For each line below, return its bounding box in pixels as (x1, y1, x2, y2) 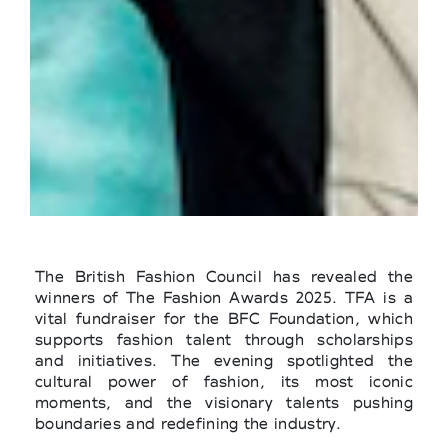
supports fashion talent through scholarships (35, 329, 413, 349)
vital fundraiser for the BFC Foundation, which (35, 308, 413, 328)
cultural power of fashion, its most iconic (35, 371, 413, 391)
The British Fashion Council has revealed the (35, 266, 413, 286)
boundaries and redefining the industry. (35, 413, 342, 433)
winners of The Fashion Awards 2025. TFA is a (35, 287, 413, 307)
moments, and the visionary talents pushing (35, 392, 413, 412)
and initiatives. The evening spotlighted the (35, 350, 413, 370)
